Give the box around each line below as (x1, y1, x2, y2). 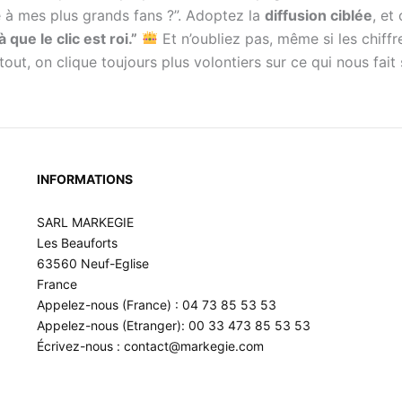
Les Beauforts (36, 234, 118, 250)
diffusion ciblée (265, 5, 372, 24)
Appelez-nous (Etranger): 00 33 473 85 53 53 (36, 317, 310, 333)
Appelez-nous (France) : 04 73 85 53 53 (36, 296, 276, 312)
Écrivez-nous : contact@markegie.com (36, 337, 264, 354)
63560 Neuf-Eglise (36, 255, 149, 271)
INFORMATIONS (36, 171, 133, 187)
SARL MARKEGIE (36, 214, 134, 230)
